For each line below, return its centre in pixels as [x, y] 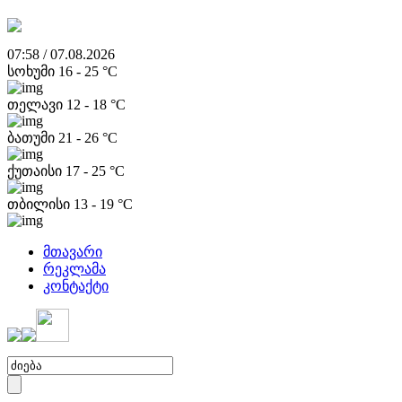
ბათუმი [33, 138]
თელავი [37, 105]
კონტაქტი [76, 286]
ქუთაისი [36, 171]
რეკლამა [74, 269]
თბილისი [40, 204]
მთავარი [73, 252]
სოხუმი [33, 71]
